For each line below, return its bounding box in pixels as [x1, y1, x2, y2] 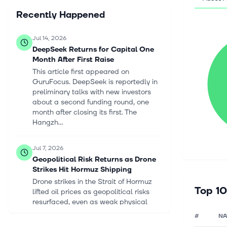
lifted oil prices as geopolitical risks [32, 187, 149, 197]
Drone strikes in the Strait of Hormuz [32, 177, 152, 186]
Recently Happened [16, 9, 105, 21]
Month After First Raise [32, 55, 114, 64]
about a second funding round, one [32, 97, 149, 107]
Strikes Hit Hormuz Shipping [32, 165, 132, 174]
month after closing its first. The [32, 107, 137, 117]
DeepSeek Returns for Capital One [32, 45, 154, 54]
